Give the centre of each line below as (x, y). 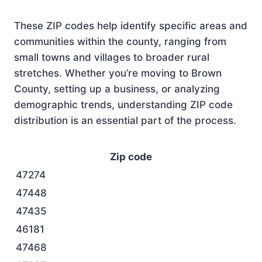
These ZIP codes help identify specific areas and (131, 26)
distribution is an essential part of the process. (125, 120)
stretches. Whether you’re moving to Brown (118, 73)
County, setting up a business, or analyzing (117, 89)
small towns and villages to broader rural (112, 57)
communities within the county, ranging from (120, 42)
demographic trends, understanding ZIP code (123, 105)
